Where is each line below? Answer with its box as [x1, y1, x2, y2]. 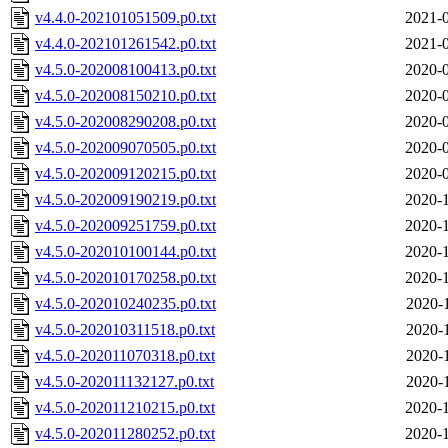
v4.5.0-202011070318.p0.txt [35, 347, 215, 365]
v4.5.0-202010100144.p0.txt [35, 243, 216, 261]
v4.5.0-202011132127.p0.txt [35, 373, 214, 391]
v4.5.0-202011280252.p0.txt [35, 425, 215, 443]
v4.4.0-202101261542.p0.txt [35, 35, 216, 53]
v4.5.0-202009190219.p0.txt [35, 191, 216, 209]
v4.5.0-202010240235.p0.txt [35, 295, 216, 313]
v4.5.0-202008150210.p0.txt [35, 87, 216, 105]
